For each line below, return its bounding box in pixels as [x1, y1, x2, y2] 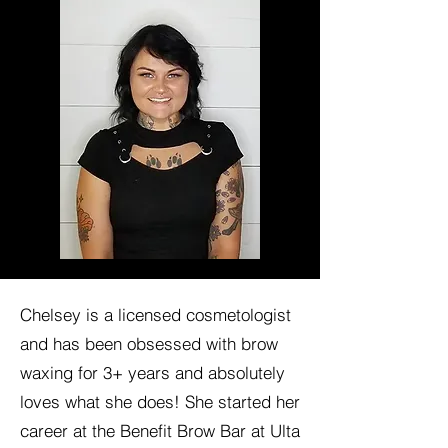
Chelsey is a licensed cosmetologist [20, 304, 291, 325]
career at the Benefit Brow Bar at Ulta [20, 420, 300, 441]
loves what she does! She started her [20, 391, 300, 412]
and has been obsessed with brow [20, 333, 278, 354]
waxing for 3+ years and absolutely [20, 362, 285, 383]
